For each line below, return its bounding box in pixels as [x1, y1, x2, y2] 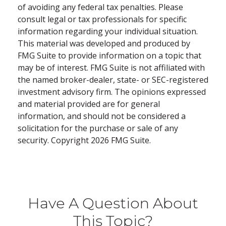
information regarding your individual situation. [18, 25, 198, 37]
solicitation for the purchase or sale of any [18, 122, 178, 134]
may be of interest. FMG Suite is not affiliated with [18, 62, 205, 73]
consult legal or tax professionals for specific [18, 13, 187, 25]
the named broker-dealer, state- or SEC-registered [18, 74, 208, 85]
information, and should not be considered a [18, 110, 186, 122]
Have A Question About [28, 194, 198, 212]
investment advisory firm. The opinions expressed [18, 86, 206, 97]
